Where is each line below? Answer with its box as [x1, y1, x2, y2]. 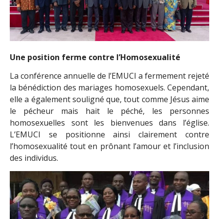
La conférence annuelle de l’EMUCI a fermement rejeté [10, 70, 209, 82]
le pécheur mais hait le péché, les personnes [10, 106, 209, 117]
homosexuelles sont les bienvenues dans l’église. [10, 117, 209, 129]
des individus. [10, 153, 58, 164]
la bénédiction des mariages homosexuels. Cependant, [10, 82, 209, 93]
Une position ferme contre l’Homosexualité [10, 51, 180, 63]
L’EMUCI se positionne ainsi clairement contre [10, 129, 209, 140]
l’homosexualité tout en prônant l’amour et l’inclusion [10, 141, 209, 152]
